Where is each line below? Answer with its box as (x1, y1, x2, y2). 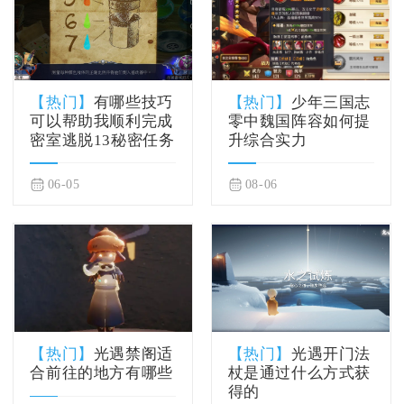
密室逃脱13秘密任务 (30, 132, 175, 150)
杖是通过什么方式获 (227, 364, 372, 382)
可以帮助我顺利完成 (30, 113, 173, 131)
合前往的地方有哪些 (30, 364, 173, 382)
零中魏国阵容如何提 (227, 113, 372, 131)
